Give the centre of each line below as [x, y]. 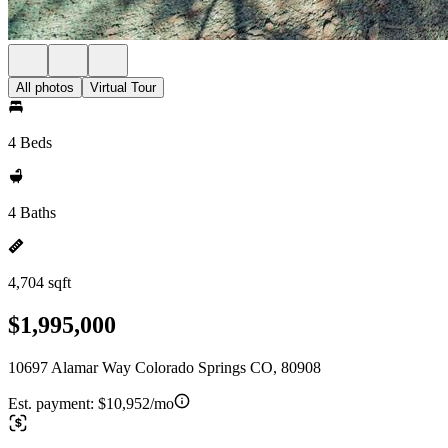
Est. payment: [53, 403]
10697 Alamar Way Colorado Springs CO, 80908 [164, 367]
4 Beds [30, 142]
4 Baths [32, 212]
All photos [45, 87]
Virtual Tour [123, 87]
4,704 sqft [39, 282]
